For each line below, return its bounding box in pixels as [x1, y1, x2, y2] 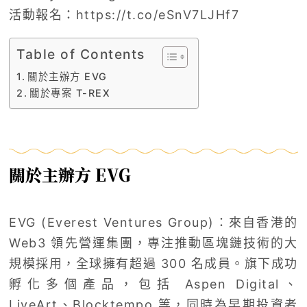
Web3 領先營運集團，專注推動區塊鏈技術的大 [9, 235, 298, 250]
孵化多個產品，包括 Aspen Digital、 [9, 276, 298, 291]
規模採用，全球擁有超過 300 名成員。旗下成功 [9, 256, 298, 271]
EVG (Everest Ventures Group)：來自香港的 [9, 214, 298, 230]
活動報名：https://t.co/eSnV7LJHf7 [9, 7, 240, 22]
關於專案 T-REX [29, 86, 111, 99]
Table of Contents [16, 45, 145, 62]
